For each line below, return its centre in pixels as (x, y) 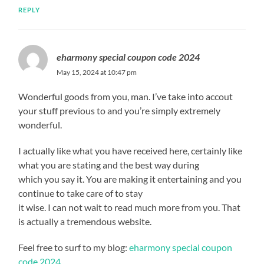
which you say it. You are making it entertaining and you (130, 179)
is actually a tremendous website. (85, 221)
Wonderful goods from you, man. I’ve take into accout (126, 96)
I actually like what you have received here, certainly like (131, 150)
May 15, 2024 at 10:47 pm (97, 72)
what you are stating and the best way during (109, 164)
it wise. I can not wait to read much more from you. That (130, 207)
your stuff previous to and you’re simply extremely (120, 110)
